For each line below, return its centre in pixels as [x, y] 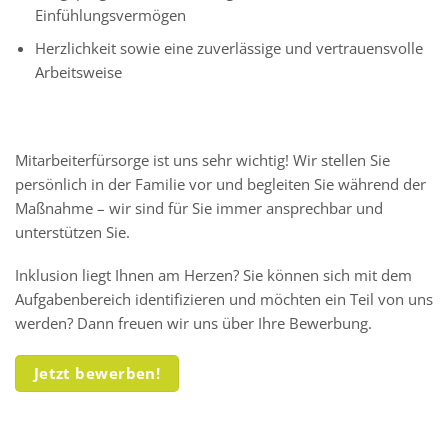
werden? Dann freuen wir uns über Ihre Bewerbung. [193, 323]
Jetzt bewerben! [97, 373]
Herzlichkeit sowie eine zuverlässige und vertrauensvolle [228, 48]
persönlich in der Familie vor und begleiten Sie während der [220, 183]
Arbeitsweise [78, 72]
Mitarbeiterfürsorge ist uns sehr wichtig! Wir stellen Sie [202, 159]
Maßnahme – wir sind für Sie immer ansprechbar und [199, 207]
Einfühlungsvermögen [110, 15]
